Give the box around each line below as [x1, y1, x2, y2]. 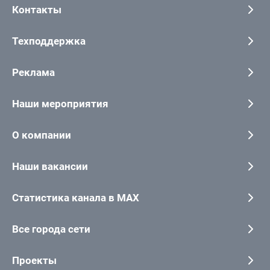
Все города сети [12, 223, 90, 236]
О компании [12, 129, 71, 142]
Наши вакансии [12, 160, 88, 173]
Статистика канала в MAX [12, 192, 139, 204]
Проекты [12, 254, 57, 267]
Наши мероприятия [12, 98, 108, 110]
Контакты [12, 4, 61, 16]
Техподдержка [12, 35, 86, 48]
